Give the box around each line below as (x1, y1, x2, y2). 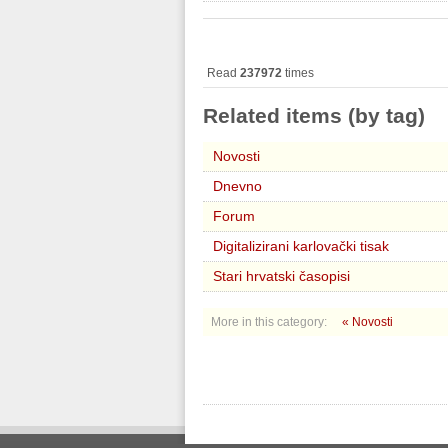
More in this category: (211, 315, 327, 329)
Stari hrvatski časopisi (213, 268, 350, 284)
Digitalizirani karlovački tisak (213, 238, 389, 254)
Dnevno (213, 178, 262, 194)
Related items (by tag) (203, 104, 425, 127)
